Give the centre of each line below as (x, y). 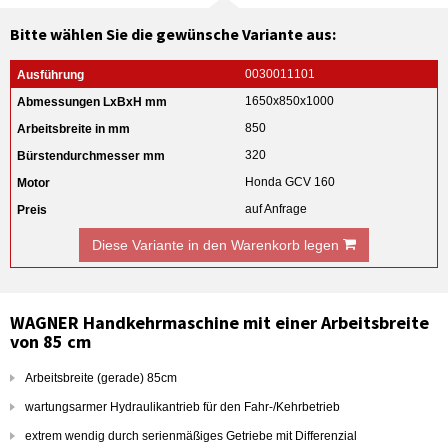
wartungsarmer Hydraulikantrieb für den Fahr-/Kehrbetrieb (182, 407)
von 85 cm (50, 341)
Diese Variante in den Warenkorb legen (217, 245)
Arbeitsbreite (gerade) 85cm (101, 378)
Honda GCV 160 (290, 182)
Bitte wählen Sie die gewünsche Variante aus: (173, 34)
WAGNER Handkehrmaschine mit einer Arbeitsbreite (219, 322)
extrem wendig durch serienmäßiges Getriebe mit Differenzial (191, 436)
